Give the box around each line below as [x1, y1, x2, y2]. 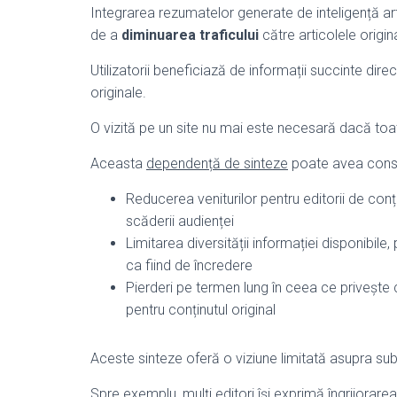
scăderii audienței [126, 213, 234, 230]
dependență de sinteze [146, 155, 288, 172]
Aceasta [90, 155, 146, 172]
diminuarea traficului [121, 27, 259, 43]
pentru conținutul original [126, 301, 276, 318]
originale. [90, 84, 146, 101]
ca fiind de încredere [126, 257, 253, 274]
